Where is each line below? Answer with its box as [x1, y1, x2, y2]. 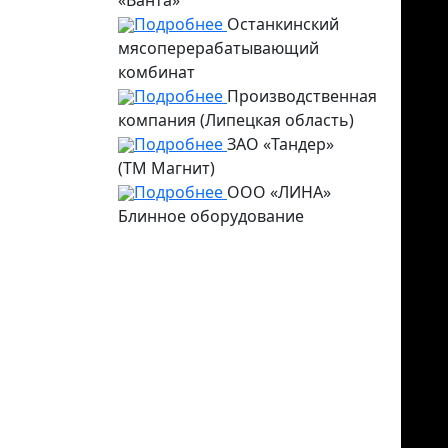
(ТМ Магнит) [118, 156, 215, 179]
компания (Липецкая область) [118, 108, 354, 131]
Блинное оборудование [118, 204, 304, 227]
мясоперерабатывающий [118, 36, 319, 59]
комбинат [118, 60, 195, 83]
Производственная [227, 84, 377, 107]
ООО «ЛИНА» [227, 180, 331, 203]
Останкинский [227, 12, 339, 35]
